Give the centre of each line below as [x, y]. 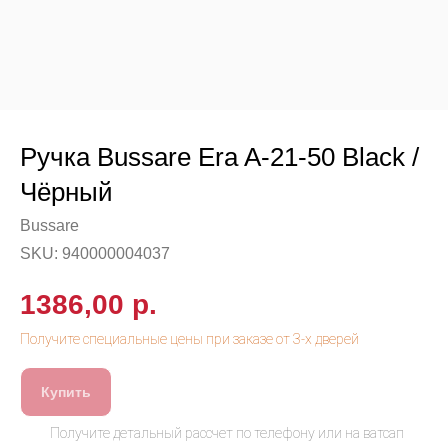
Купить [66, 392]
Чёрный [66, 192]
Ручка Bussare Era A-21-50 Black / [219, 157]
